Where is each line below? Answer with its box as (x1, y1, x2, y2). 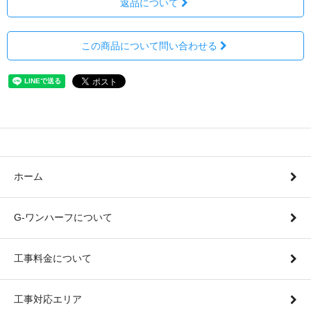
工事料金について (14, 252, 92, 264)
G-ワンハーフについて (14, 211, 112, 223)
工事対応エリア (14, 293, 82, 305)
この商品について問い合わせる (81, 40, 217, 51)
